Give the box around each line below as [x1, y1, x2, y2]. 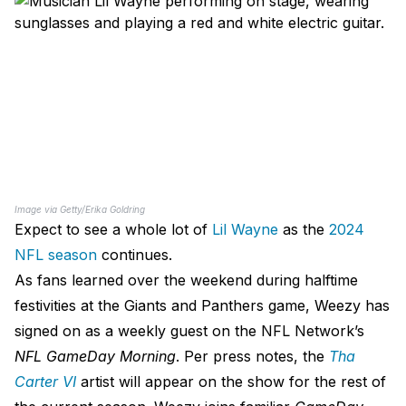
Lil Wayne [212, 220, 278, 238]
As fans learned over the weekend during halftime [14, 271, 358, 289]
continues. [97, 246, 172, 264]
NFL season [14, 246, 97, 264]
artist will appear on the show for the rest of [76, 372, 386, 391]
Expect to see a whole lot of [14, 220, 212, 238]
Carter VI [14, 372, 76, 391]
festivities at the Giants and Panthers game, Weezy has [14, 296, 390, 314]
